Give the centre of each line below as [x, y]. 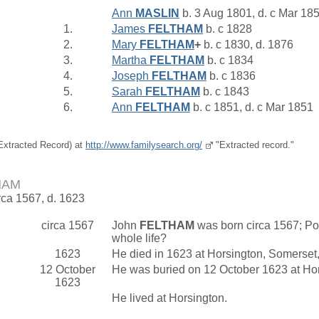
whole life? [141, 239]
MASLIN [157, 13]
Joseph [132, 76]
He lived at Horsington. [171, 298]
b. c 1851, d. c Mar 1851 [252, 107]
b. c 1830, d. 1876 [247, 45]
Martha [131, 60]
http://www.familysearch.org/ [144, 145]
